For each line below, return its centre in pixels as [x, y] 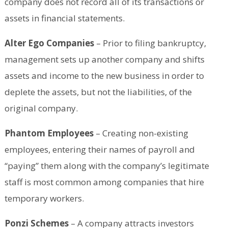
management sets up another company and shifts [104, 60]
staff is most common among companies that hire [104, 182]
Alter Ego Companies [49, 43]
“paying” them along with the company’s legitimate [107, 166]
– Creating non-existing [141, 133]
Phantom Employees [49, 133]
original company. [41, 108]
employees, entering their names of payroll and [99, 150]
